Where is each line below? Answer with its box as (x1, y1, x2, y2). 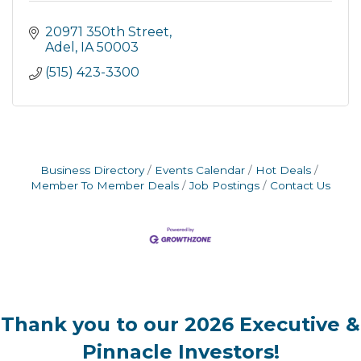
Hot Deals (255, 164, 311, 176)
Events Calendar (154, 164, 245, 176)
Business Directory (39, 164, 144, 176)
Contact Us (270, 179, 330, 192)
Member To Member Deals (31, 179, 179, 192)
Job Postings (189, 179, 259, 192)
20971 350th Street (45, 24, 169, 39)
